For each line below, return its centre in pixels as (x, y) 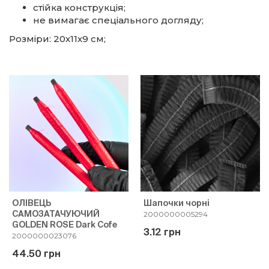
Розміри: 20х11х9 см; (57, 39)
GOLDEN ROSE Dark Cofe (65, 225)
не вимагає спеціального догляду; (118, 20)
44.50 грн (36, 253)
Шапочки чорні (177, 203)
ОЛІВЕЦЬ (32, 203)
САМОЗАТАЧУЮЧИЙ (56, 214)
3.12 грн (162, 232)
